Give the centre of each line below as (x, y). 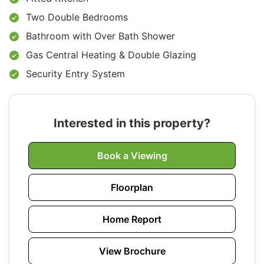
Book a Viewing (132, 156)
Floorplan (132, 187)
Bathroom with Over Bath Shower (100, 36)
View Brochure (132, 251)
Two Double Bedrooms (77, 17)
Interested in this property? (132, 123)
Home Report (132, 219)
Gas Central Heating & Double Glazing (111, 55)
